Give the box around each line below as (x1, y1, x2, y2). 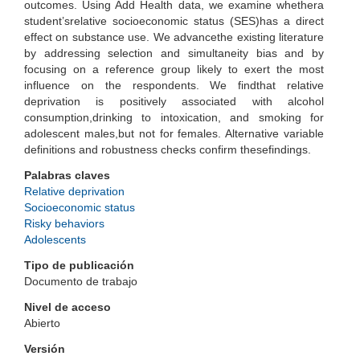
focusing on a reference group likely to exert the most (24, 63, 324, 76)
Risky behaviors (24, 217, 104, 230)
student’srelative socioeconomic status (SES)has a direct (24, 14, 324, 27)
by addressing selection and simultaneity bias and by (24, 47, 324, 59)
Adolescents (24, 233, 86, 246)
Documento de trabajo (24, 275, 137, 288)
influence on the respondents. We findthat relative (24, 79, 324, 92)
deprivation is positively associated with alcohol (24, 95, 324, 108)
